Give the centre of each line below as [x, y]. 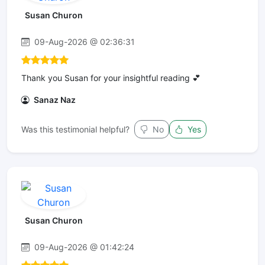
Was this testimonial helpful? [75, 129]
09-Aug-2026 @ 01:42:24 [83, 247]
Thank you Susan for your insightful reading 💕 [111, 78]
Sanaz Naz [54, 100]
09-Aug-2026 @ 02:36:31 [83, 42]
